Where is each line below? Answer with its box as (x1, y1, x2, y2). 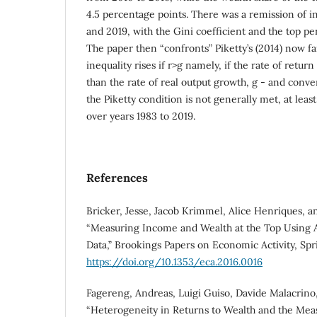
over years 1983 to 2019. (86, 110, 198, 123)
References (86, 171, 148, 185)
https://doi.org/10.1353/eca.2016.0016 (86, 255, 263, 269)
